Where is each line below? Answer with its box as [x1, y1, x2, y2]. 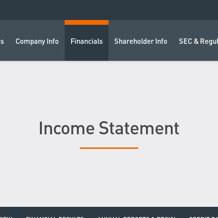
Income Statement [38, 120, 180, 139]
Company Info [16, 38, 59, 46]
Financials [71, 38, 103, 46]
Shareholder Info [114, 38, 167, 46]
